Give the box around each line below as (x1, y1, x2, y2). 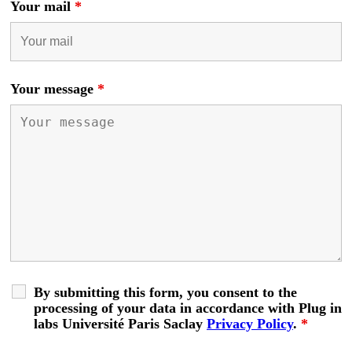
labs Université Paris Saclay (34, 315, 207, 332)
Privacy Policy (207, 315, 293, 332)
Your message (10, 80, 97, 97)
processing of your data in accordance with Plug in (34, 299, 342, 316)
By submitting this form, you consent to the (34, 284, 297, 300)
